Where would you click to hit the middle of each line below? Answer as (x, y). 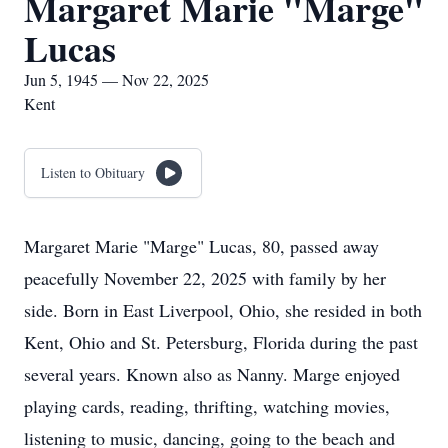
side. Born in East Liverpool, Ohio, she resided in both (223, 310)
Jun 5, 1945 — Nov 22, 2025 (116, 79)
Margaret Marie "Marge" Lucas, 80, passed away (201, 246)
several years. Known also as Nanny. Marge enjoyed (212, 374)
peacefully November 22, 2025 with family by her (205, 278)
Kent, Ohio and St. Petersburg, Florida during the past (221, 342)
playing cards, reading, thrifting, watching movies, (207, 406)
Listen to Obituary (93, 172)
